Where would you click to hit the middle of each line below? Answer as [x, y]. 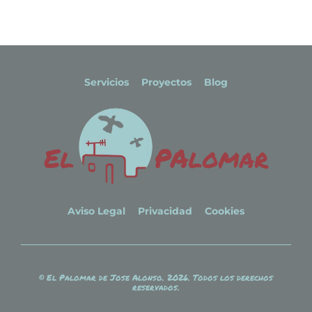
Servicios [107, 83]
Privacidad [165, 211]
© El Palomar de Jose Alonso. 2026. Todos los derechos [156, 278]
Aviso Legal [96, 211]
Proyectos [166, 83]
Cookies [225, 211]
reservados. [156, 288]
